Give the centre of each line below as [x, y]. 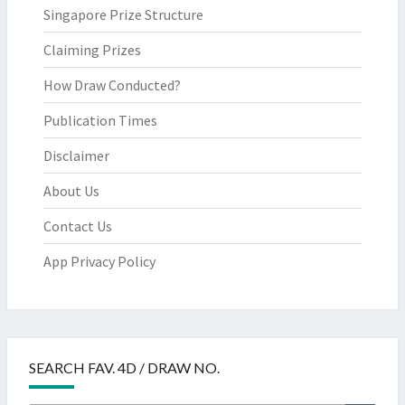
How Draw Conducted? [112, 85]
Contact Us [78, 226]
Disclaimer [76, 155]
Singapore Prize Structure [123, 14]
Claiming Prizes [92, 50]
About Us [71, 191]
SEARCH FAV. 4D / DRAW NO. [124, 367]
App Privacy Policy [99, 261]
